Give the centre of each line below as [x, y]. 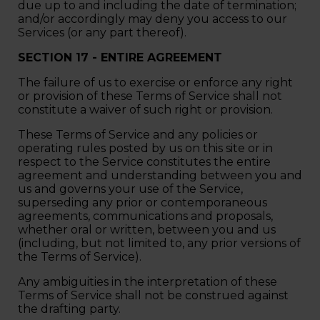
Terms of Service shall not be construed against [153, 295]
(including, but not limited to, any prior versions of [159, 243]
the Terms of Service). [81, 256]
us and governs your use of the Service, [130, 189]
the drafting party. [71, 309]
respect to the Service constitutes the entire [144, 161]
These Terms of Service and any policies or [138, 134]
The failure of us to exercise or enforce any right [155, 82]
